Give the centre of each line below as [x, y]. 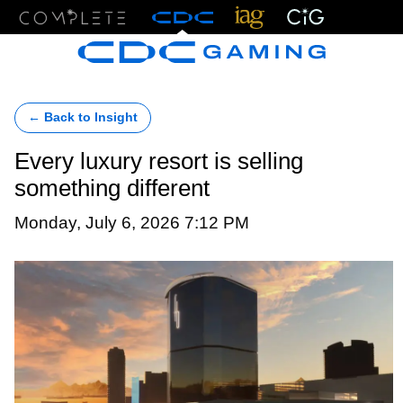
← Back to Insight [83, 117]
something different [112, 188]
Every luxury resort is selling [159, 161]
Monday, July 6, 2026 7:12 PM [132, 222]
